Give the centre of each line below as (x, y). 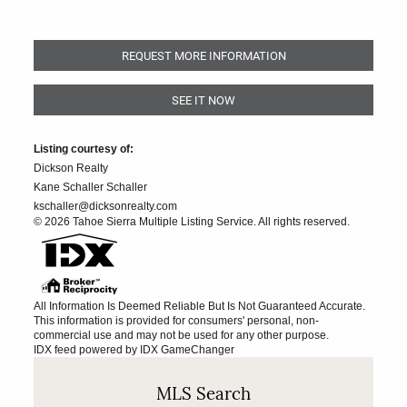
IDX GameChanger (188, 349)
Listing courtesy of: (84, 149)
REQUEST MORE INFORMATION (203, 55)
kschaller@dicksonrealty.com (106, 206)
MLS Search (203, 395)
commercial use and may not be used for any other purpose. (182, 335)
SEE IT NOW (203, 99)
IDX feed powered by (87, 349)
